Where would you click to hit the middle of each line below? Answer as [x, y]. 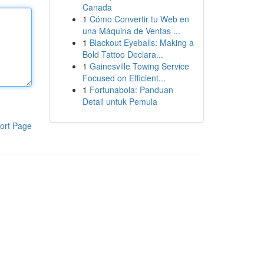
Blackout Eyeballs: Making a [141, 42]
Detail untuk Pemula [120, 101]
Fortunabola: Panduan [131, 90]
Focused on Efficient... [124, 78]
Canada [97, 7]
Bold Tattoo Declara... [123, 54]
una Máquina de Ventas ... [131, 31]
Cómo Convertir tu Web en [139, 19]
